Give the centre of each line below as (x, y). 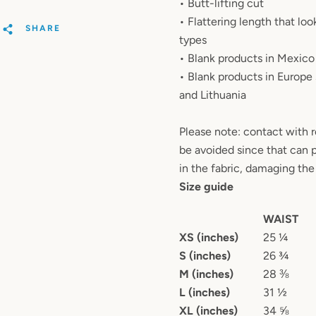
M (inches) (206, 274)
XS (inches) (208, 237)
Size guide (206, 187)
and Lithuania (212, 95)
